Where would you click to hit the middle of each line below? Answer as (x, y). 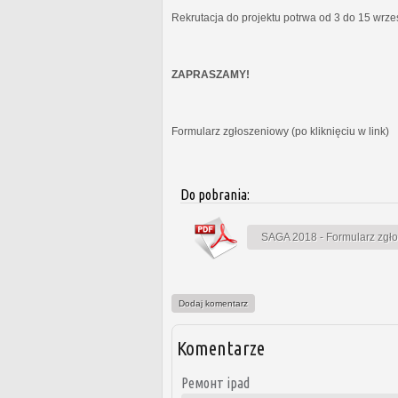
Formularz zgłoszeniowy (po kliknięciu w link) (280, 131)
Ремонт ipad (215, 382)
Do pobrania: (216, 194)
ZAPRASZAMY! (211, 74)
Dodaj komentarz (213, 303)
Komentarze (221, 347)
